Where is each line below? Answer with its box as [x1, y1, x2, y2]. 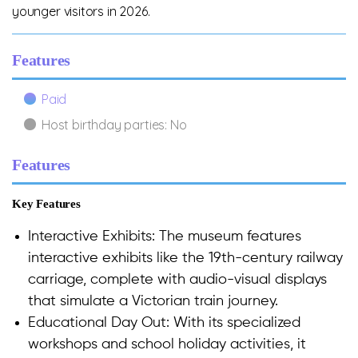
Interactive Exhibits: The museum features [28, 229, 301, 245]
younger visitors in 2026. [12, 3, 153, 20]
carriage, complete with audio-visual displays [28, 272, 327, 288]
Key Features [12, 197, 81, 211]
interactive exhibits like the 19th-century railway [28, 251, 343, 266]
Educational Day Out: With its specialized [28, 316, 300, 331]
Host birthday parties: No [42, 117, 187, 133]
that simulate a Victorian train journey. [28, 294, 286, 309]
